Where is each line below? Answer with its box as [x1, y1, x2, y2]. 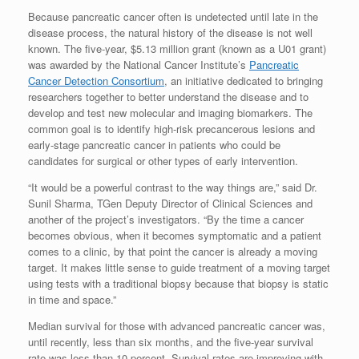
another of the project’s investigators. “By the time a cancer [28, 211, 304, 227]
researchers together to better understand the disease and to [28, 88, 309, 104]
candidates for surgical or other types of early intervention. [28, 152, 305, 168]
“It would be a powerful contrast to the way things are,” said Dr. [28, 179, 317, 195]
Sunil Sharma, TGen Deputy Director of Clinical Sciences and [28, 195, 313, 211]
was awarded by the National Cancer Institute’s [28, 56, 249, 72]
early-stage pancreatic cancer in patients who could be [28, 136, 280, 152]
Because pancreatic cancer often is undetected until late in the [28, 8, 318, 24]
